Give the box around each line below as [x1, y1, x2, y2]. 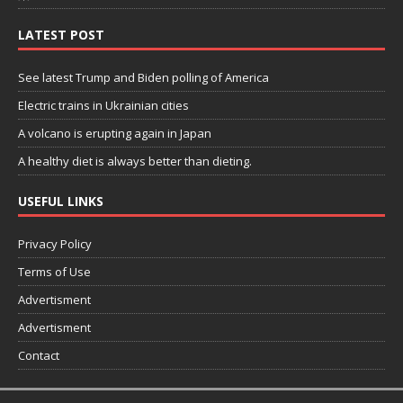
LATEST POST [18, 25, 104, 43]
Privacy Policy [18, 235, 92, 252]
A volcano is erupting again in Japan [18, 124, 211, 141]
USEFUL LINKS [18, 192, 103, 210]
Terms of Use [18, 263, 91, 280]
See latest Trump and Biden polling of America [18, 68, 269, 85]
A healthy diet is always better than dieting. [18, 152, 252, 169]
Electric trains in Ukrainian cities [18, 96, 189, 113]
